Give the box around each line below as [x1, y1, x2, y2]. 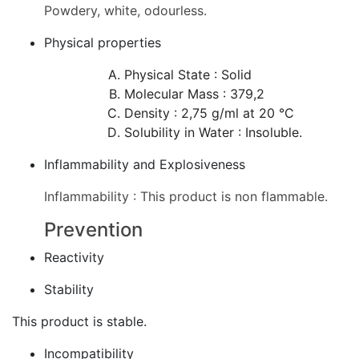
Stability [44, 281, 94, 297]
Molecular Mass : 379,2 [124, 86, 264, 102]
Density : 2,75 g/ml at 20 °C [124, 105, 294, 121]
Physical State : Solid [124, 67, 252, 83]
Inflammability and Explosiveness [44, 156, 245, 172]
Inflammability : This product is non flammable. [44, 188, 328, 204]
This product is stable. [12, 313, 147, 329]
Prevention [44, 218, 143, 241]
